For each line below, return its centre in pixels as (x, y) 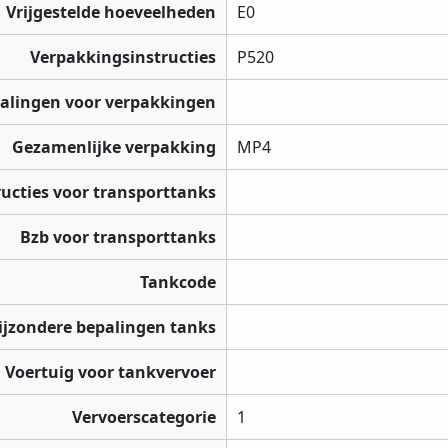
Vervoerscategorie (144, 417)
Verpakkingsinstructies (123, 57)
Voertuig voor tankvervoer (110, 372)
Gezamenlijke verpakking (114, 147)
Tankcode (178, 282)
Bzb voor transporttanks (118, 237)
